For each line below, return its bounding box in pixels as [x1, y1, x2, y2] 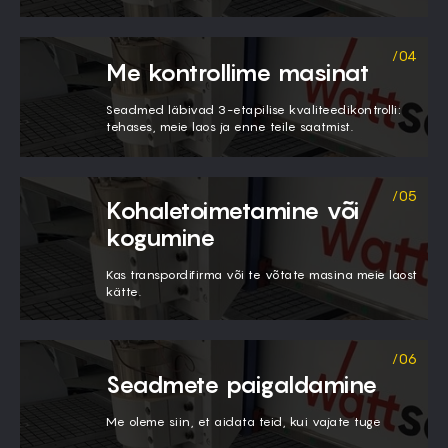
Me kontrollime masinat [106, 59, 369, 87]
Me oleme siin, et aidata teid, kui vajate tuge [106, 413, 381, 429]
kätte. [106, 284, 141, 300]
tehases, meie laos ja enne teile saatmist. [106, 119, 353, 135]
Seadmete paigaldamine [106, 370, 378, 398]
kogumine [106, 224, 215, 252]
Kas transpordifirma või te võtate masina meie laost [106, 267, 418, 283]
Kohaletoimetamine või [106, 197, 360, 225]
